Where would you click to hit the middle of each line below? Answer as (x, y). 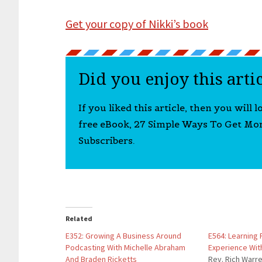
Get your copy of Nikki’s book (137, 24)
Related (79, 218)
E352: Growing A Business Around (123, 236)
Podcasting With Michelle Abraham (125, 247)
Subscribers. (106, 140)
